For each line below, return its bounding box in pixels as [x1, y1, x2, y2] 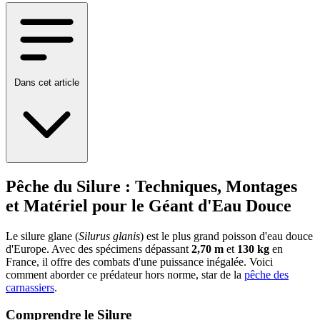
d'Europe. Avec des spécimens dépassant [6, 242, 191, 255]
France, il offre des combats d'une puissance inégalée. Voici [6, 255, 273, 268]
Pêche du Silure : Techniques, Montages [6, 176, 297, 196]
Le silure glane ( [6, 229, 79, 242]
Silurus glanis [79, 229, 140, 242]
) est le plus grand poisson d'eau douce [140, 229, 313, 242]
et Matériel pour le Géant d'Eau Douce [6, 196, 291, 215]
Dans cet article [14, 76, 79, 88]
